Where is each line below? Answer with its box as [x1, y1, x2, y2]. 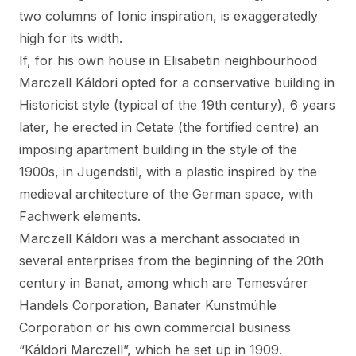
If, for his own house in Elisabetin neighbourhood [19, 52, 317, 68]
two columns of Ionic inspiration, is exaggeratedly [19, 8, 318, 24]
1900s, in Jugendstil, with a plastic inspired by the [19, 164, 317, 180]
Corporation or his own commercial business [19, 319, 291, 335]
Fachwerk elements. [19, 208, 141, 224]
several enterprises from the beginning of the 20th [19, 253, 323, 269]
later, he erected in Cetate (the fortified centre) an [19, 119, 319, 135]
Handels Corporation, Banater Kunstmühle [19, 297, 277, 313]
